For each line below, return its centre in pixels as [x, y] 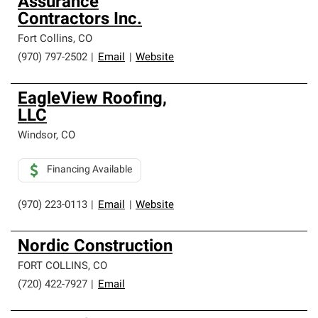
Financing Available [89, 170]
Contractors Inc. [80, 20]
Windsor [37, 136]
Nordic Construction [95, 247]
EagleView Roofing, [92, 99]
